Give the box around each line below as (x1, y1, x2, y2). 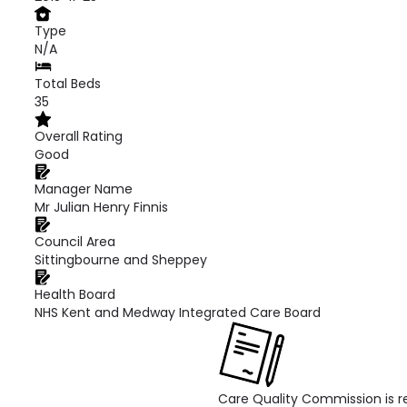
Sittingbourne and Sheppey (35, 251, 207, 269)
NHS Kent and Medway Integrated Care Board (35, 303, 321, 322)
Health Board (35, 285, 115, 303)
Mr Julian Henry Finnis (35, 198, 168, 216)
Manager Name (35, 180, 133, 198)
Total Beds (35, 74, 101, 93)
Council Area (35, 233, 115, 251)
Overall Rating (35, 127, 123, 145)
